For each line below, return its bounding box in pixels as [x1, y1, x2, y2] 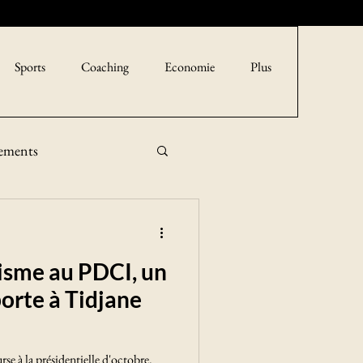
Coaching [81, 58, 129, 75]
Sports [15, 58, 45, 75]
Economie [164, 58, 215, 75]
